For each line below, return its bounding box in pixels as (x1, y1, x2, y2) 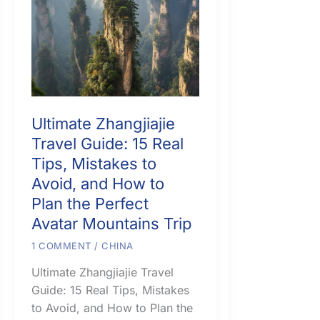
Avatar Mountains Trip (31, 214, 191, 233)
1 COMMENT (31, 239, 91, 251)
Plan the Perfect (31, 194, 149, 213)
